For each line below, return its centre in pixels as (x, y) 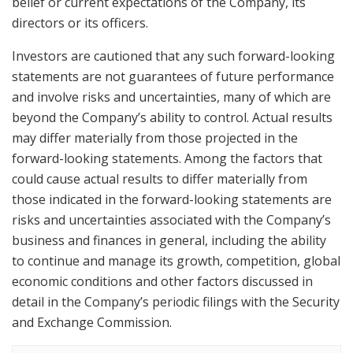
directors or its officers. (80, 22)
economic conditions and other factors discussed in (162, 281)
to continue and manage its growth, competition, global (176, 260)
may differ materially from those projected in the (155, 137)
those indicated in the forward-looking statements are (172, 199)
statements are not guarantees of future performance (173, 76)
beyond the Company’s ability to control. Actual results (172, 117)
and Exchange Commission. (92, 322)
